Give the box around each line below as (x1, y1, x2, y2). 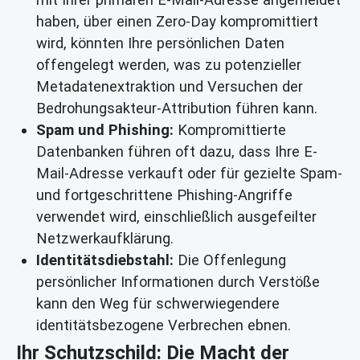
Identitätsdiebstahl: (36, 252, 174, 269)
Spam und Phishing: (36, 121, 174, 139)
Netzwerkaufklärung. (36, 230, 174, 247)
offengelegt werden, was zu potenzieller (36, 56, 301, 74)
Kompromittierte (174, 121, 286, 139)
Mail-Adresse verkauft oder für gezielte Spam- (36, 165, 342, 182)
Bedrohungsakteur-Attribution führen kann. (36, 100, 317, 117)
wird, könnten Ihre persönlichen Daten (36, 35, 284, 52)
